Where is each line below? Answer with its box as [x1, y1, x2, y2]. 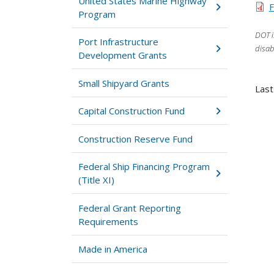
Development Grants [78, 49, 168, 62]
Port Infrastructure [78, 35, 159, 48]
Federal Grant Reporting [78, 201, 182, 214]
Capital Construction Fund [78, 105, 185, 117]
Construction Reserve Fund [78, 132, 193, 145]
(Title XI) [78, 174, 115, 187]
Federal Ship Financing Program [78, 160, 210, 173]
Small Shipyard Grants [78, 76, 170, 89]
